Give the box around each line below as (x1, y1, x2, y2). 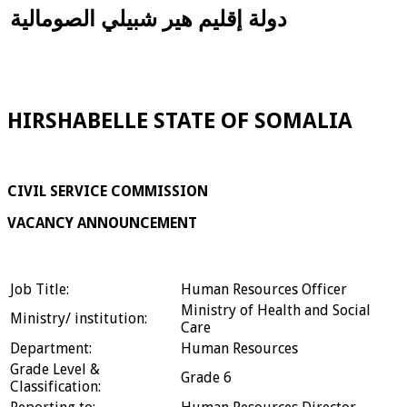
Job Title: (10, 281, 69, 299)
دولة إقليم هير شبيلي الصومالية (10, 5, 287, 32)
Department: (10, 340, 92, 358)
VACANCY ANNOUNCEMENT (7, 214, 197, 233)
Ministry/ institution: (10, 310, 147, 328)
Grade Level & (10, 361, 100, 379)
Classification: (10, 378, 101, 396)
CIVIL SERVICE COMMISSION (7, 183, 208, 201)
